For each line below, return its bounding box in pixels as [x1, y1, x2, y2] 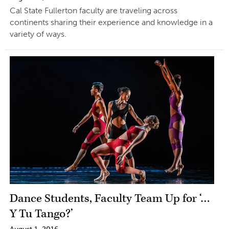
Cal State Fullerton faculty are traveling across [9, 5, 177, 15]
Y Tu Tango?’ [9, 207, 73, 221]
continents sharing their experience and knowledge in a [9, 17, 213, 27]
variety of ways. [9, 29, 66, 39]
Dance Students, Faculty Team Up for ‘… [9, 191, 210, 206]
